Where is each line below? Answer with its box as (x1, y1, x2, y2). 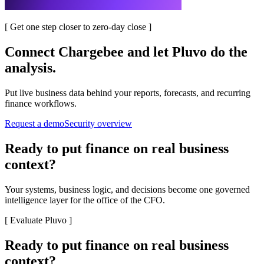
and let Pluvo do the (124, 44, 247, 60)
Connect (5, 44, 58, 60)
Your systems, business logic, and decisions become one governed (5, 184, 250, 195)
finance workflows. (5, 98, 77, 109)
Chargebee (58, 44, 124, 60)
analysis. (5, 60, 56, 76)
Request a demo (5, 118, 64, 129)
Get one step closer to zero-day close (10, 22, 146, 32)
